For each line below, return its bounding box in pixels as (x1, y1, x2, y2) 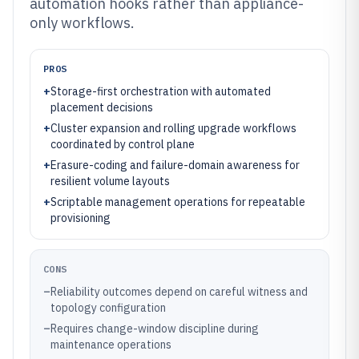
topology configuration (50, 301, 166, 315)
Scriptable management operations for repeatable (50, 195, 305, 209)
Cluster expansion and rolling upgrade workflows (50, 121, 296, 135)
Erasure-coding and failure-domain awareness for (50, 158, 300, 172)
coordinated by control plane (50, 137, 195, 151)
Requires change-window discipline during (50, 321, 259, 336)
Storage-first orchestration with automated (50, 84, 271, 99)
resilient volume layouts (50, 174, 170, 188)
